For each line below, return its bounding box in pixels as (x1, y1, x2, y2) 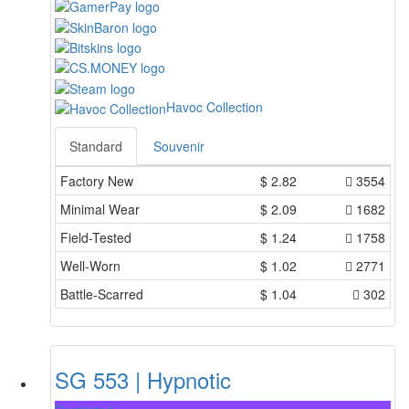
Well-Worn (60, 256, 121, 275)
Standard (69, 136, 122, 155)
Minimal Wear (60, 199, 140, 218)
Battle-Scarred (60, 284, 143, 303)
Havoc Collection (166, 97, 263, 116)
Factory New (60, 171, 133, 190)
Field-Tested (60, 227, 131, 246)
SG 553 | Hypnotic (55, 362, 231, 395)
